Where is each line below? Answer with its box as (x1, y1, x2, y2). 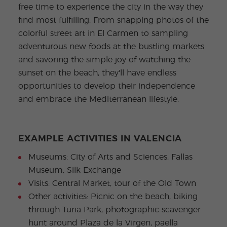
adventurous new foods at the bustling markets (18, 43, 204, 51)
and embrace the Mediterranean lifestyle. (18, 95, 179, 104)
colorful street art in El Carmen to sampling (18, 29, 188, 38)
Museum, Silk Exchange (28, 166, 121, 175)
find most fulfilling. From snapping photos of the (18, 16, 209, 25)
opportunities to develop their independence (18, 82, 195, 91)
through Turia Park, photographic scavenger (28, 206, 201, 214)
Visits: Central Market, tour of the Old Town (28, 179, 196, 188)
